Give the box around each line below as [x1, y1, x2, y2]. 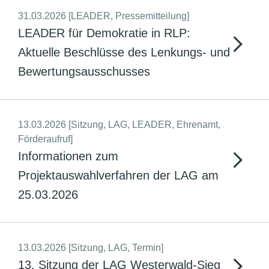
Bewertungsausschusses [18, 65, 150, 78]
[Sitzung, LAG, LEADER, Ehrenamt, [68, 119, 220, 130]
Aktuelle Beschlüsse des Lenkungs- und [18, 46, 230, 59]
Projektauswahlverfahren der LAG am [18, 169, 219, 182]
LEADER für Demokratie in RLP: [18, 26, 190, 40]
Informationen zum [18, 150, 118, 163]
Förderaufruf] [18, 134, 73, 144]
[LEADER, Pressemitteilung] [68, 11, 189, 21]
